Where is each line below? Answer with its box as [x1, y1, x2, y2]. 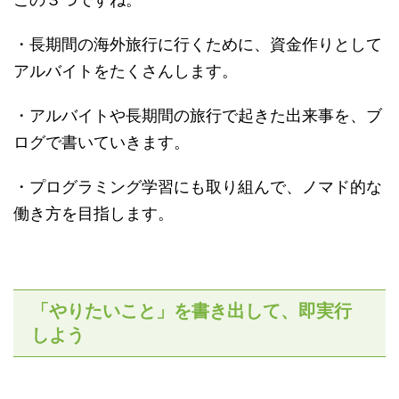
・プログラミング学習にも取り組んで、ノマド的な [13, 176, 382, 196]
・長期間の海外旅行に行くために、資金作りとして [13, 34, 382, 53]
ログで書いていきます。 [13, 132, 190, 151]
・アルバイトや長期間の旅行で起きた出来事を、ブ [13, 105, 382, 125]
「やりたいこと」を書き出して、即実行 [31, 299, 352, 322]
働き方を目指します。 [13, 203, 174, 223]
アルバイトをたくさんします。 [13, 61, 238, 80]
